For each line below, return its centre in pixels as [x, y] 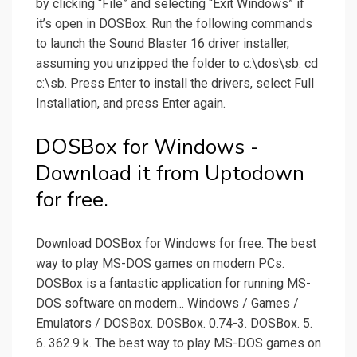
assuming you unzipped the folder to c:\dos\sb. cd [177, 64]
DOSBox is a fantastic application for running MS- [173, 284]
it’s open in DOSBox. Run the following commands [174, 24]
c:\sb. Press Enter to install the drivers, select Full [175, 84]
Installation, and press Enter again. [131, 104]
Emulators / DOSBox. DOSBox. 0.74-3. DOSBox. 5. [174, 324]
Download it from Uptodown [170, 174]
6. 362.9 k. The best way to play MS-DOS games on [178, 343]
